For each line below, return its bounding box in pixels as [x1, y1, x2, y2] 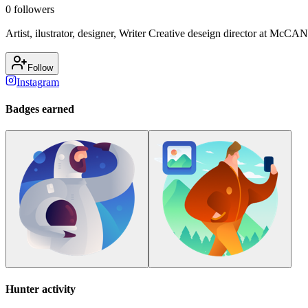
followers [11, 3, 54, 15]
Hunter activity [5, 283, 76, 295]
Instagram [16, 76, 59, 88]
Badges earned [5, 103, 74, 115]
